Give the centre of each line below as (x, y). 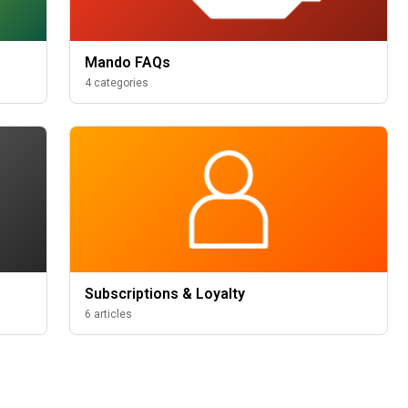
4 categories (117, 83)
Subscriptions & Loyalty (165, 294)
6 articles (109, 314)
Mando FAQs (128, 62)
